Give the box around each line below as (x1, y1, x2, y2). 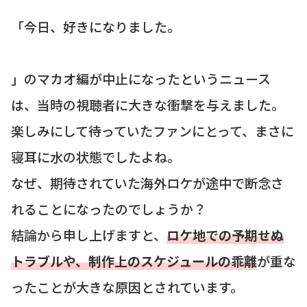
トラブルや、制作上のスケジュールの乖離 (11, 251, 257, 271)
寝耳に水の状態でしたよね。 (11, 147, 180, 167)
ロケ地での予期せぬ (167, 225, 284, 245)
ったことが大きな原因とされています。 (11, 278, 243, 297)
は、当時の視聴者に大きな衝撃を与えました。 (11, 95, 284, 114)
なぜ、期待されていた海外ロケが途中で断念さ (11, 173, 284, 193)
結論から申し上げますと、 (11, 225, 167, 245)
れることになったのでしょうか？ (11, 199, 206, 219)
